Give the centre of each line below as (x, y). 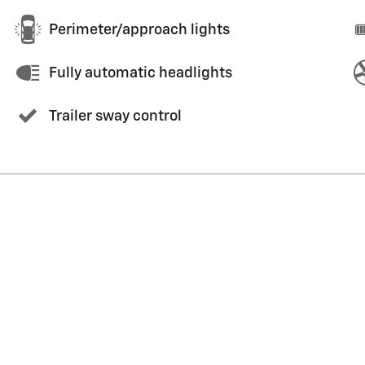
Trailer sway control (115, 116)
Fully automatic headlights (141, 73)
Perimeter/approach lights (139, 30)
